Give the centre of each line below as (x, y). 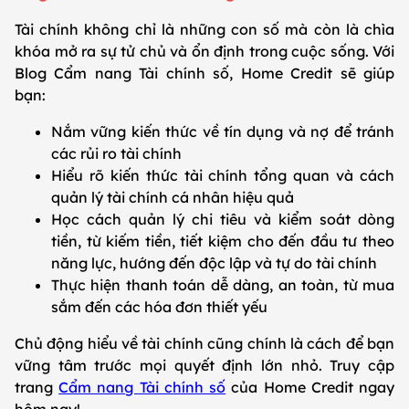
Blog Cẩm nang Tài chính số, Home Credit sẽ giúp (204, 73)
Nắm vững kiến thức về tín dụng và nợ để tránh (223, 132)
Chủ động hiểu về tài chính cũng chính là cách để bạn (204, 344)
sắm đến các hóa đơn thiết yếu (163, 307)
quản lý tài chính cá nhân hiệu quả (174, 198)
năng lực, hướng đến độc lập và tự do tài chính (216, 263)
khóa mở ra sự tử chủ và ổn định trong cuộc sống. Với (204, 52)
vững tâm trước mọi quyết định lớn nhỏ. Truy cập (204, 366)
